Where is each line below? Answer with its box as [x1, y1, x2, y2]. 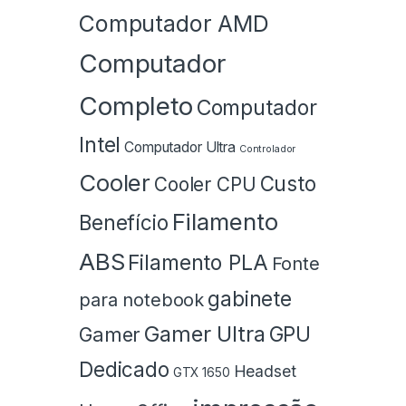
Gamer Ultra [144, 321, 266, 348]
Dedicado [79, 357, 169, 382]
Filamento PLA [128, 250, 268, 276]
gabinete [208, 286, 292, 312]
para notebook [79, 289, 205, 312]
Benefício [79, 210, 169, 236]
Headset [233, 362, 296, 382]
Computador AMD [79, 10, 270, 38]
